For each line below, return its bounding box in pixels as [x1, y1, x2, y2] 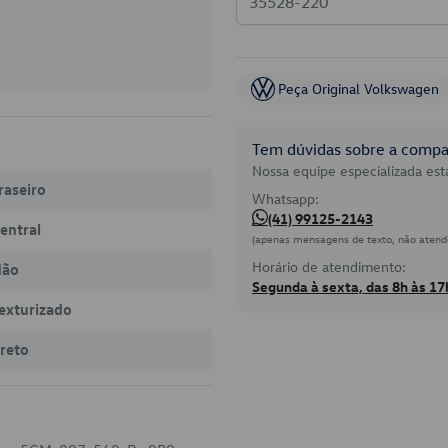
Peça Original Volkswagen [278, 79, 439, 98]
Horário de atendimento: [252, 257, 406, 276]
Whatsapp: [252, 189, 319, 208]
